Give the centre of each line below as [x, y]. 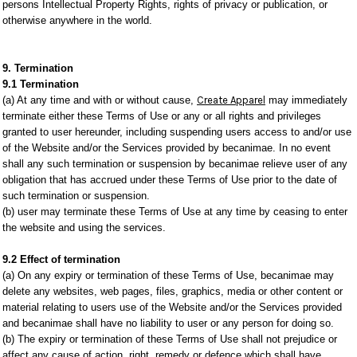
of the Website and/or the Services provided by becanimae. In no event [167, 148]
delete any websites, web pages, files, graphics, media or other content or [173, 291]
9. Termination [38, 68]
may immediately [306, 100]
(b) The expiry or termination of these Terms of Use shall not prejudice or [170, 339]
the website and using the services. [84, 228]
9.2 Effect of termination [61, 259]
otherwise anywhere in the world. [77, 20]
